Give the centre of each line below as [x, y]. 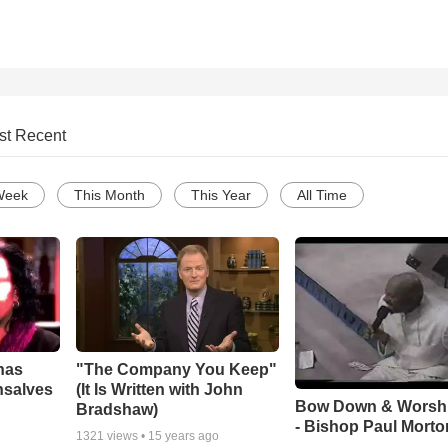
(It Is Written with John [159, 389]
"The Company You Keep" [176, 369]
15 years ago [183, 435]
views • [125, 435]
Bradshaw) [116, 409]
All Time [322, 195]
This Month [109, 195]
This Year [221, 195]
